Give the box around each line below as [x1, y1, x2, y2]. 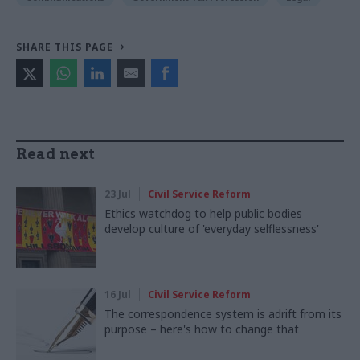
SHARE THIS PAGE [16, 40, 113, 55]
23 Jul [104, 187, 131, 202]
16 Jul [104, 288, 131, 302]
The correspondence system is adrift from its [104, 306, 342, 322]
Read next [16, 145, 95, 163]
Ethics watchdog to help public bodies [104, 206, 302, 222]
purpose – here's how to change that [104, 321, 299, 337]
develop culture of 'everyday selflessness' [104, 221, 319, 237]
